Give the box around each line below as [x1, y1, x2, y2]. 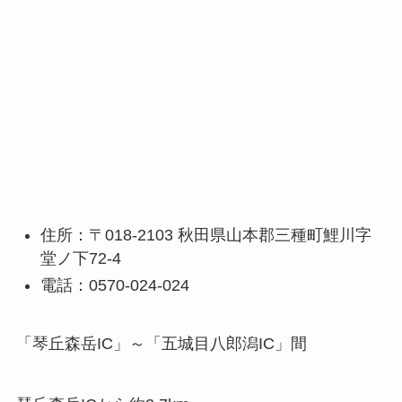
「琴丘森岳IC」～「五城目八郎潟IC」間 [15, 335, 307, 354]
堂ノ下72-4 [39, 249, 121, 267]
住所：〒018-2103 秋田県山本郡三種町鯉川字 [39, 225, 371, 244]
